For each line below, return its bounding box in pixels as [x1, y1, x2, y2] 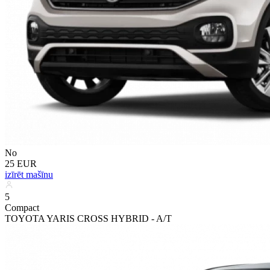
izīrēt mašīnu [5, 169, 53, 180]
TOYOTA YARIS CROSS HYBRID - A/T [5, 213, 172, 224]
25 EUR [5, 158, 37, 169]
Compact [5, 202, 39, 213]
